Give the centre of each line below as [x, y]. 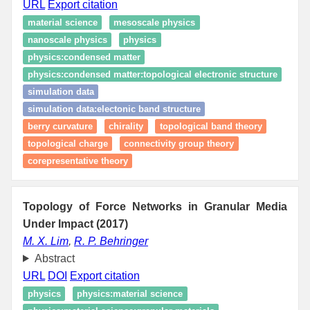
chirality [126, 126]
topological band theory [211, 126]
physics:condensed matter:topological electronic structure [152, 74]
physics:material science [130, 293]
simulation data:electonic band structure [114, 109]
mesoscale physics [154, 22]
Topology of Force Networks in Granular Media [155, 206]
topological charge [67, 143]
